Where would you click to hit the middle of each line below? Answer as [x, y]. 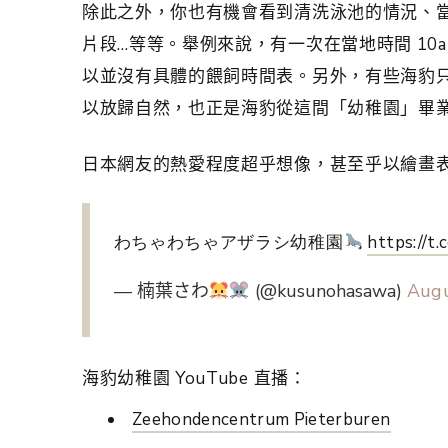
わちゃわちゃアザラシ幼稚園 [228, 243]
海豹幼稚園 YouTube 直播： [194, 379]
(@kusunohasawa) [328, 291]
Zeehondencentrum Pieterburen [261, 420]
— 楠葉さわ [161, 291]
